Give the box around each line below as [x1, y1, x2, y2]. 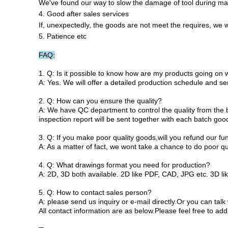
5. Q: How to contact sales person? [39, 188, 152, 196]
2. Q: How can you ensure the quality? [39, 97, 162, 105]
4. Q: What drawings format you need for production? [39, 161, 210, 169]
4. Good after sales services [39, 10, 129, 18]
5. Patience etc [39, 32, 87, 40]
